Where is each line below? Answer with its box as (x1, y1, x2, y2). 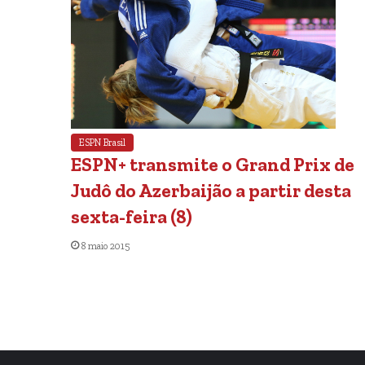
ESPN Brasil (79, 136, 125, 148)
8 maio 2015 (81, 240, 130, 252)
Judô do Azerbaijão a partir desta (71, 178, 351, 202)
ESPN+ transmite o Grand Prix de (71, 152, 354, 176)
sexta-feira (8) (71, 204, 192, 228)
